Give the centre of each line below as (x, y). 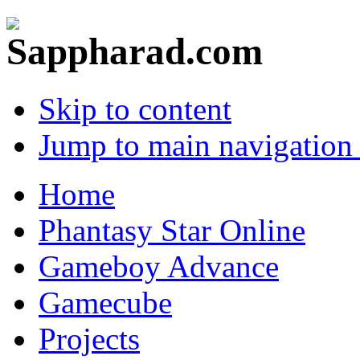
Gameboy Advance (159, 266)
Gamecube (105, 302)
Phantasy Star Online (172, 230)
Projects (89, 338)
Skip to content (135, 108)
